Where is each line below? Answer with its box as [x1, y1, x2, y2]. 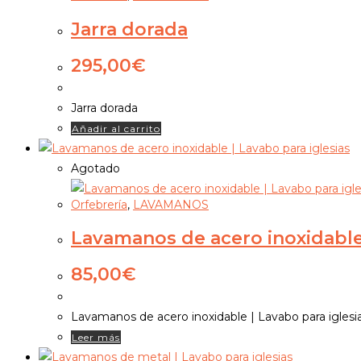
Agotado [71, 160, 120, 176]
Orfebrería [71, 197, 127, 212]
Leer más [72, 331, 120, 344]
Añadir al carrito [72, 122, 160, 135]
